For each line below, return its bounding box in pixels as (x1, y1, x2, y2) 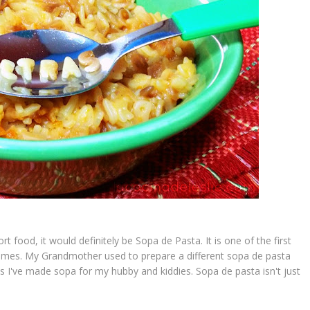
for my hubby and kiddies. (76, 264, 196, 277)
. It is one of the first (201, 233, 291, 247)
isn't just (260, 264, 300, 277)
